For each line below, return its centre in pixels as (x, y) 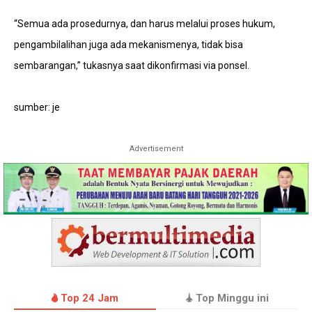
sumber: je (37, 107)
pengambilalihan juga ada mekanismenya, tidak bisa (128, 45)
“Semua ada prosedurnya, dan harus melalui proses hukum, (145, 24)
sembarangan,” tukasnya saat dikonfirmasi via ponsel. (132, 65)
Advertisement (156, 149)
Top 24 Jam (88, 298)
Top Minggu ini (231, 298)
